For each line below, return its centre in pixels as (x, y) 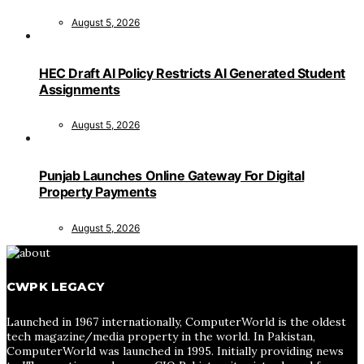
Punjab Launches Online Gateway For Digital (172, 176)
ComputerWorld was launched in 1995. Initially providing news (175, 351)
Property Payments (98, 192)
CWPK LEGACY (56, 287)
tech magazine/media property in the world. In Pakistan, (161, 336)
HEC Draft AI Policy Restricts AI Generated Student (193, 73)
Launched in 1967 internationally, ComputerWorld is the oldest (176, 321)
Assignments (80, 89)
